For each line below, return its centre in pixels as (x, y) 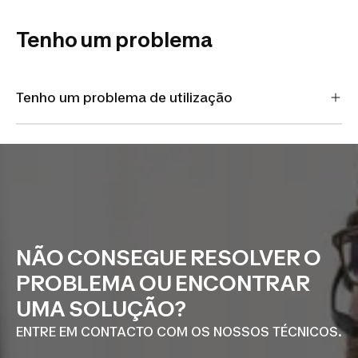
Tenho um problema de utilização (124, 97)
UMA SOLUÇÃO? (101, 309)
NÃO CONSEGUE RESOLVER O (169, 258)
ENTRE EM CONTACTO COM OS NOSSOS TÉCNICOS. (179, 332)
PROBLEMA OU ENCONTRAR (163, 283)
